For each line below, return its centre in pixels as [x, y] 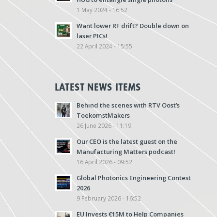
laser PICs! [92, 36]
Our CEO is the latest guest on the [127, 141]
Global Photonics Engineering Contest [134, 178]
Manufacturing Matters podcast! [126, 152]
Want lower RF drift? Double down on [133, 26]
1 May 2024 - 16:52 [102, 10]
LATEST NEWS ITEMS [98, 87]
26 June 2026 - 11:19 [104, 125]
